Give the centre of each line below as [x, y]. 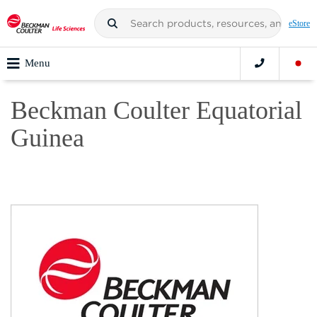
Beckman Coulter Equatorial [156, 111]
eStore [299, 23]
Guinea [47, 138]
